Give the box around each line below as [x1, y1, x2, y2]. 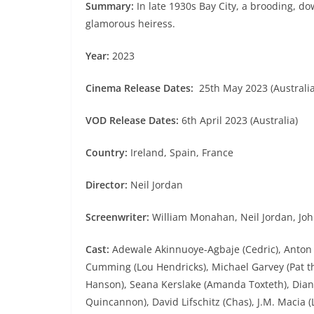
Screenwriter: [86, 210, 152, 224]
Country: [86, 146, 130, 160]
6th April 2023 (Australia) [182, 114, 298, 128]
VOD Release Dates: [86, 114, 182, 128]
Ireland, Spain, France [130, 146, 233, 160]
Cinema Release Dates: [86, 81, 193, 95]
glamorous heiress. [86, 17, 175, 31]
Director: [86, 178, 130, 192]
